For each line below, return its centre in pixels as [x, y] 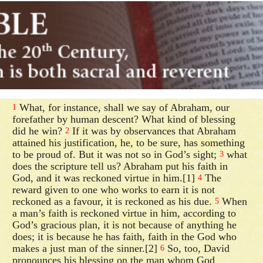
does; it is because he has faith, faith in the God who [125, 236]
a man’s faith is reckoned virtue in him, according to [124, 213]
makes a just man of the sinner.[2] [87, 248]
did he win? [39, 131]
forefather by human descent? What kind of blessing [124, 119]
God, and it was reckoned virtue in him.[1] [105, 178]
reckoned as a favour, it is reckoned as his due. [114, 201]
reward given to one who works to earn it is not [114, 189]
